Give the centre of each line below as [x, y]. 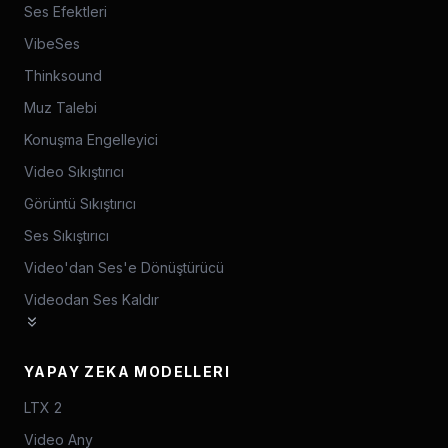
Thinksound [63, 75]
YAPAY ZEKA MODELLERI [127, 371]
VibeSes [52, 43]
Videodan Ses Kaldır [91, 299]
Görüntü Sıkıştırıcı [80, 203]
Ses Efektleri [65, 11]
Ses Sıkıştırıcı [66, 235]
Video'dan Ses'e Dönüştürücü [124, 267]
